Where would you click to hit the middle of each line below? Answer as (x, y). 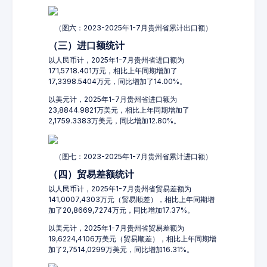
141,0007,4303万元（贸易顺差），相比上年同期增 (131, 199)
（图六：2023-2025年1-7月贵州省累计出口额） (133, 28)
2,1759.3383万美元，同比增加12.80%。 (114, 121)
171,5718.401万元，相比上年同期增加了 (113, 71)
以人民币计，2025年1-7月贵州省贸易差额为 (120, 189)
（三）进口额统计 (86, 46)
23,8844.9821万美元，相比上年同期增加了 (119, 110)
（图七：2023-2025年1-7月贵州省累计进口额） (133, 156)
